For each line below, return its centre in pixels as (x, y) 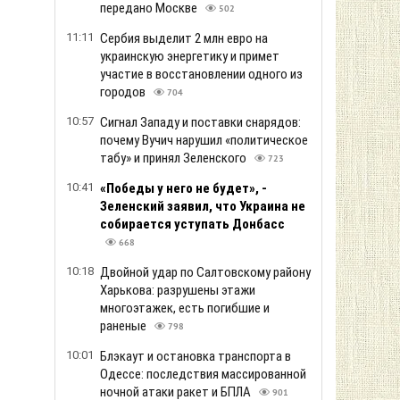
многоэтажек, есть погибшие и (185, 308)
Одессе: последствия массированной (203, 374)
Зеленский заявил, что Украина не (203, 206)
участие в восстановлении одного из (201, 74)
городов (124, 92)
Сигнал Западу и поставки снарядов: (200, 122)
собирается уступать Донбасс (192, 224)
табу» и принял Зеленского (175, 158)
